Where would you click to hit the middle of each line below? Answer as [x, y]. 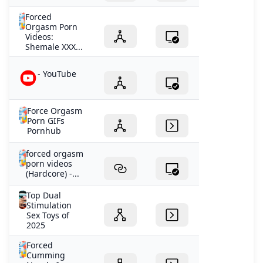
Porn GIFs [46, 121]
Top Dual [43, 195]
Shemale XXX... [54, 47]
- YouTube [57, 74]
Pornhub [44, 131]
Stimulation [49, 205]
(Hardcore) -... [52, 174]
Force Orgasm [55, 111]
